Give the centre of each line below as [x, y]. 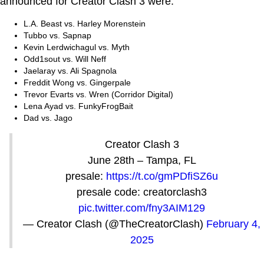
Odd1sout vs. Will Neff [65, 59]
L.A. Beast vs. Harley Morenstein [85, 23]
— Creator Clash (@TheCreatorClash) [115, 224]
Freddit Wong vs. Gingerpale [77, 82]
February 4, [233, 224]
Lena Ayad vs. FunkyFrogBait [78, 106]
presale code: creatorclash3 [142, 192]
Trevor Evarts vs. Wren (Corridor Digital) [98, 94]
